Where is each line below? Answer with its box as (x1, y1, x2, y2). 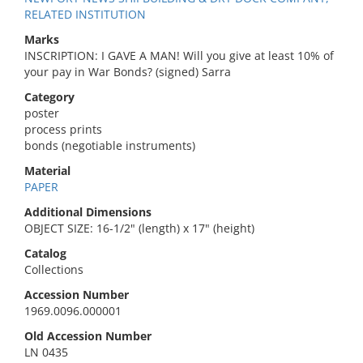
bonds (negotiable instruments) (24, 138, 195, 153)
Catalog (24, 246, 66, 261)
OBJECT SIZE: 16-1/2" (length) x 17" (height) (24, 220, 254, 236)
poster (24, 105, 59, 121)
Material (24, 163, 70, 178)
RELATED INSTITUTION (24, 6, 146, 22)
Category (24, 89, 75, 105)
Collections (24, 262, 83, 277)
